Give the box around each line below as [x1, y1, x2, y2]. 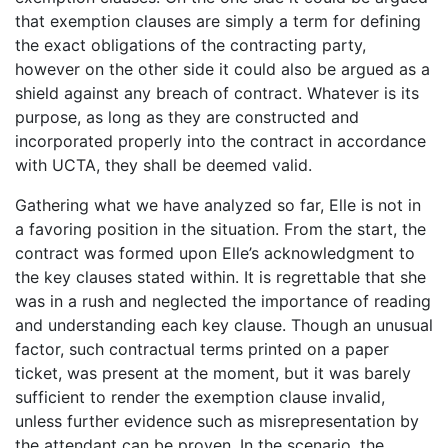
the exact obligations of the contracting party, [15, 34, 366, 55]
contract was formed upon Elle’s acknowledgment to [15, 242, 415, 263]
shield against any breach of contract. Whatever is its [15, 82, 419, 103]
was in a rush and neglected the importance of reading [15, 290, 431, 311]
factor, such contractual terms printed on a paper [15, 338, 389, 359]
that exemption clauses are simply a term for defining [15, 10, 421, 31]
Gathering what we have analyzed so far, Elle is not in [15, 194, 421, 215]
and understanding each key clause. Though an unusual [15, 314, 433, 335]
